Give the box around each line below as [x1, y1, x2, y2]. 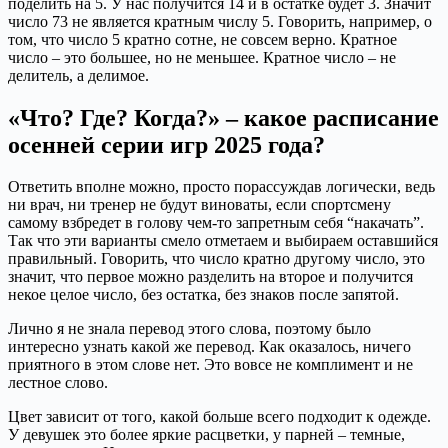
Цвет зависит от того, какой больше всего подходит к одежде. [8, 408, 431, 426]
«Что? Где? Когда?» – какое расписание [8, 104, 439, 131]
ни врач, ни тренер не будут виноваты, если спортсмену [8, 196, 391, 214]
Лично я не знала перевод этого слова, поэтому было [8, 320, 371, 338]
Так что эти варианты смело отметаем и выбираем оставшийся [8, 232, 438, 250]
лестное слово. [8, 374, 108, 392]
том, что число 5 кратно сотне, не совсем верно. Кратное [8, 30, 397, 48]
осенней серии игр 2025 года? [8, 131, 325, 158]
